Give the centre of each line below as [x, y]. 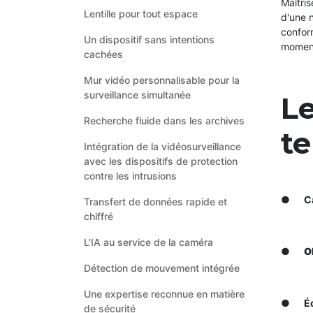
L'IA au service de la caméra [148, 242]
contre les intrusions [130, 175]
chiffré [99, 216]
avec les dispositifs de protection [161, 161]
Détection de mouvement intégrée [162, 268]
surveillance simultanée [137, 94]
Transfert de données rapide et [155, 201]
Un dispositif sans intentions [149, 39]
